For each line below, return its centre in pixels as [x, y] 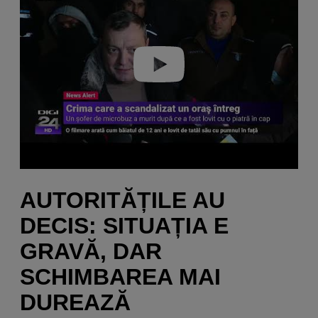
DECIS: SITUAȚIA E [124, 226]
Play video [159, 65]
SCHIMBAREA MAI [120, 277]
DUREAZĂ [75, 303]
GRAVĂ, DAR [91, 252]
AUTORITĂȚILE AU [122, 201]
